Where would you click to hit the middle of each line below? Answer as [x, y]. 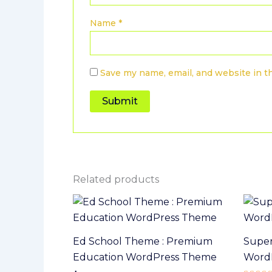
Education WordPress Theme [145, 257]
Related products [116, 179]
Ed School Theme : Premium [143, 241]
